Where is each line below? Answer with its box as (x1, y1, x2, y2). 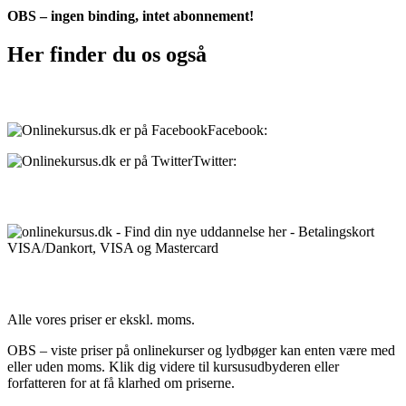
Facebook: (208, 121, 271, 138)
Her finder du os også (7, 42, 207, 66)
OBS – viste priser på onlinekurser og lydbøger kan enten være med (7, 342, 395, 358)
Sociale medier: (7, 86, 101, 102)
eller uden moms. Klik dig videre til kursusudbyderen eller (7, 358, 339, 374)
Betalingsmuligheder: (7, 188, 138, 204)
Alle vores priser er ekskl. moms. (7, 311, 195, 327)
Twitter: (192, 152, 240, 169)
